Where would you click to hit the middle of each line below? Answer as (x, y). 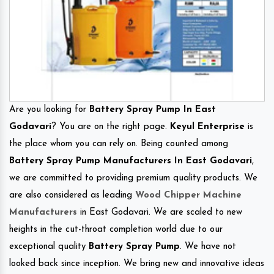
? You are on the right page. (111, 127)
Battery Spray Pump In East (153, 109)
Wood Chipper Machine (188, 195)
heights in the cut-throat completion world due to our (116, 229)
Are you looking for (49, 109)
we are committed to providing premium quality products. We (133, 178)
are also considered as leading (72, 195)
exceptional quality (49, 246)
